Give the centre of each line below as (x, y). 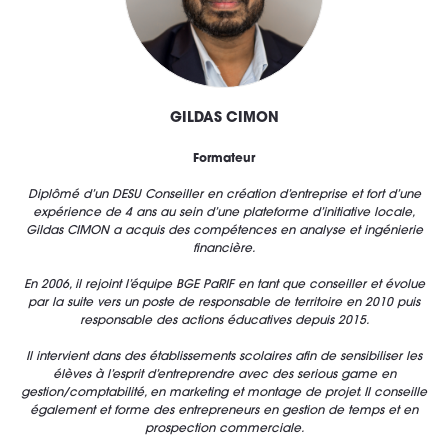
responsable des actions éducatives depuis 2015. (224, 321)
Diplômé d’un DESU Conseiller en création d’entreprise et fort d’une (224, 195)
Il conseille (395, 393)
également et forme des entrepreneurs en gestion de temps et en (224, 411)
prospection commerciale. (224, 429)
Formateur (224, 159)
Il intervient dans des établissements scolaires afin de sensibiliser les (224, 357)
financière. (224, 249)
